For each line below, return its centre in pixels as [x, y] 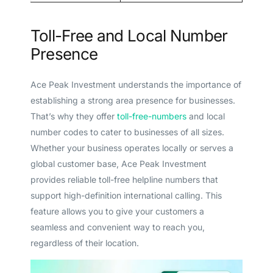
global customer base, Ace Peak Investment [118, 163]
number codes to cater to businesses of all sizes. [127, 132]
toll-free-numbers [151, 116]
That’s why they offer [73, 116]
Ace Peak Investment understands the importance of [136, 84]
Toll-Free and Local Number [129, 36]
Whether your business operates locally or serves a [132, 147]
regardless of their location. [84, 243]
